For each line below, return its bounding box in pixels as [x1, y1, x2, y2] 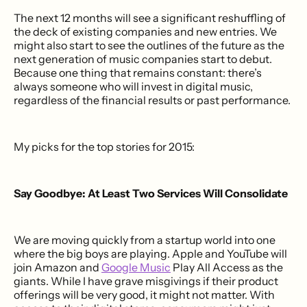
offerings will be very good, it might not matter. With [14, 287, 275, 302]
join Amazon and [14, 260, 101, 274]
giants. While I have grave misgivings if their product [14, 273, 278, 288]
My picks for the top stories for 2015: [14, 139, 195, 153]
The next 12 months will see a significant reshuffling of [14, 10, 286, 25]
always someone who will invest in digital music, [14, 79, 253, 93]
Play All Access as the [171, 260, 283, 274]
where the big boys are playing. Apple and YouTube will [14, 246, 287, 260]
